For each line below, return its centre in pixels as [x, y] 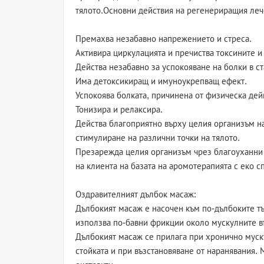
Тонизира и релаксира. [119, 109]
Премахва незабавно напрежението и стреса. [164, 39]
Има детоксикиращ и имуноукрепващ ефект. [161, 81]
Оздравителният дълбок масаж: [136, 194]
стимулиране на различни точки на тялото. [158, 138]
